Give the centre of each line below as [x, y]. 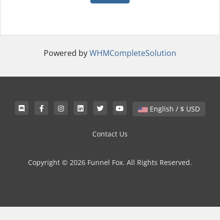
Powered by [67, 53]
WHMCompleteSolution [133, 53]
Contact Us [110, 134]
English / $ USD [193, 109]
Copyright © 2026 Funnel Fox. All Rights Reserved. [110, 162]
